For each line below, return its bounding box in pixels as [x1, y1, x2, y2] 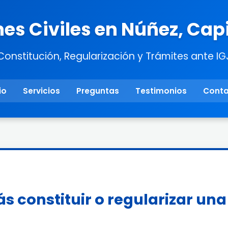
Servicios [23, 85, 60, 96]
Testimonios [135, 85, 187, 96]
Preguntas [76, 85, 119, 96]
